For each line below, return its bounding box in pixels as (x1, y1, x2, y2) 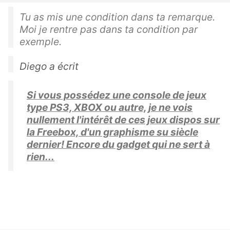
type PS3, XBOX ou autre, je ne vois (27, 101, 193, 113)
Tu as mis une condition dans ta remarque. (20, 10, 215, 23)
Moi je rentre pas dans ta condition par (20, 23, 198, 35)
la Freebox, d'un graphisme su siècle (27, 125, 198, 138)
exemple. (20, 35, 62, 48)
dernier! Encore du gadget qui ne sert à (27, 138, 210, 150)
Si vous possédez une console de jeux (27, 88, 206, 101)
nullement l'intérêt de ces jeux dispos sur (27, 113, 220, 126)
